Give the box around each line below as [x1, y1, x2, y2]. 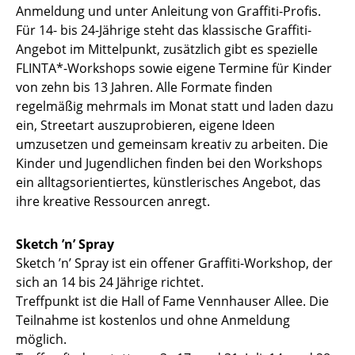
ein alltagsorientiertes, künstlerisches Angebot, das [16, 176, 321, 189]
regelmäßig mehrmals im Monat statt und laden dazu [16, 100, 334, 113]
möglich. [16, 333, 70, 346]
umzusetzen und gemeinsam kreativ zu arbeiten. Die [16, 138, 328, 151]
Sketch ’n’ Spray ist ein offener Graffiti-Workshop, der [16, 257, 333, 270]
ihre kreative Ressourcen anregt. [16, 195, 213, 208]
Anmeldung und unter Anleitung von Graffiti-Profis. [16, 5, 321, 18]
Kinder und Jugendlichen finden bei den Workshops [16, 157, 323, 170]
